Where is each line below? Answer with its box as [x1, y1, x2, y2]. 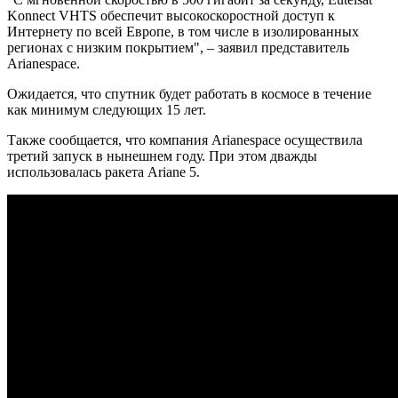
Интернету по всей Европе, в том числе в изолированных [7, 23, 359, 39]
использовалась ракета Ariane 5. [7, 163, 200, 179]
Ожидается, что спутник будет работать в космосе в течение [7, 85, 371, 101]
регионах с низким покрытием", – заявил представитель [7, 39, 349, 55]
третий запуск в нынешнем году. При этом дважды [7, 147, 317, 163]
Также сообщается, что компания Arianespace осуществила [7, 131, 362, 147]
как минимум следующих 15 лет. [7, 101, 206, 117]
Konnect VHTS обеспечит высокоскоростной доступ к [7, 7, 335, 23]
